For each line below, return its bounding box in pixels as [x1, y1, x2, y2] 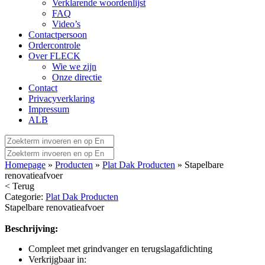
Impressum [28, 104, 69, 114]
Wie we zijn [52, 62, 96, 72]
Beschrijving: [5, 224, 58, 234]
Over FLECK [28, 51, 80, 61]
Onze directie [52, 72, 102, 82]
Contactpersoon [28, 30, 87, 40]
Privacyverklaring [28, 93, 95, 104]
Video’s [52, 19, 80, 29]
